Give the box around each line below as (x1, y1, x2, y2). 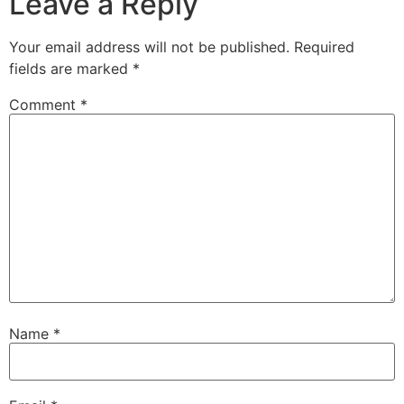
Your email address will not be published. (9, 37, 289, 56)
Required (294, 37, 354, 56)
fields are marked (9, 59, 133, 78)
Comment (9, 95, 80, 114)
